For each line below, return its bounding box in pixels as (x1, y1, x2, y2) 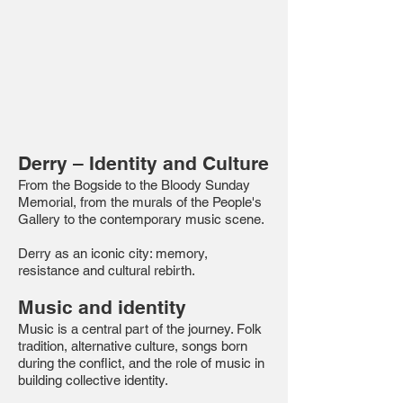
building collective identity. (18, 372, 168, 388)
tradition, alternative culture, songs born (18, 338, 247, 354)
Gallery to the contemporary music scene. (18, 211, 264, 227)
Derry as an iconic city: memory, (18, 246, 208, 261)
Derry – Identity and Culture (18, 152, 269, 175)
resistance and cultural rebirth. (18, 263, 195, 278)
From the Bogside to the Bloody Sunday (18, 177, 250, 193)
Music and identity (18, 296, 186, 318)
